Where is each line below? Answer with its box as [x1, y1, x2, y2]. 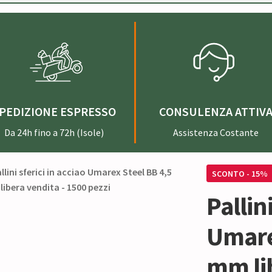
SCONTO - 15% [212, 168, 268, 179]
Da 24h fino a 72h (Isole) [4, 126, 104, 138]
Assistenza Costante [172, 126, 259, 138]
